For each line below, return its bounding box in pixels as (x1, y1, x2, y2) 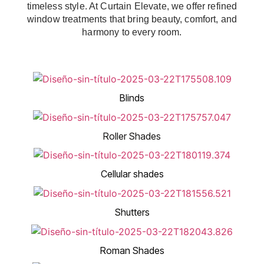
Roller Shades (103, 130, 161, 142)
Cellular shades (100, 168, 164, 180)
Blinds (120, 92, 144, 104)
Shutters (114, 206, 150, 218)
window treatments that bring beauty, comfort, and (27, 14, 237, 25)
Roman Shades (100, 244, 164, 256)
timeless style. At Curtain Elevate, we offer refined (27, 1, 237, 12)
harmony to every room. (82, 27, 182, 38)
